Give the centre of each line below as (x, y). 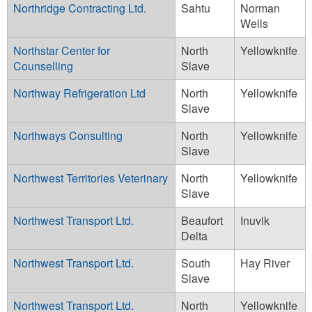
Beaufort (202, 220)
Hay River (265, 263)
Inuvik (255, 220)
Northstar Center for (62, 50)
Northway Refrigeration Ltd (79, 93)
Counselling (43, 65)
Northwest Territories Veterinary (91, 178)
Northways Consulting (68, 135)
